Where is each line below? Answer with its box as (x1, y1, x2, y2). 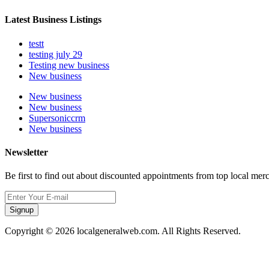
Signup (10, 205, 34, 215)
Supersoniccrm (29, 112, 85, 123)
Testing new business (29, 59, 109, 70)
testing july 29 (29, 49, 82, 59)
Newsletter (5, 147, 48, 157)
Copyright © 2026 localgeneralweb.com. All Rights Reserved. (5, 226, 241, 237)
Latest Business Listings (5, 14, 101, 25)
